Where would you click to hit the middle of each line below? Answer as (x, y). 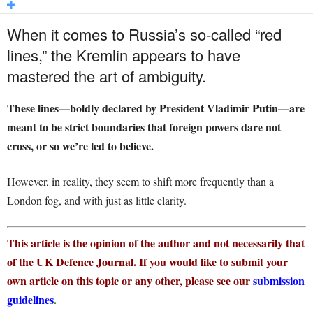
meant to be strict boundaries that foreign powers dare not (144, 127)
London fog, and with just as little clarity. (97, 201)
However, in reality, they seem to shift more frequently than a (140, 182)
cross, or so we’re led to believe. (80, 146)
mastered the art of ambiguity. (107, 76)
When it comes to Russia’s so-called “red (144, 34)
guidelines (30, 300)
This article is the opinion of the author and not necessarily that (156, 243)
